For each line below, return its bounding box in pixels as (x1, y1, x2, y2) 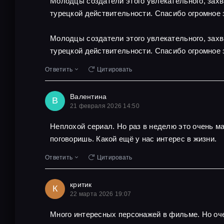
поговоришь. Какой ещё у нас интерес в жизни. (50, 134, 217, 143)
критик (70, 180, 92, 188)
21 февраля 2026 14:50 (70, 102, 139, 109)
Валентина (70, 92, 107, 100)
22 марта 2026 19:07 (70, 190, 131, 197)
